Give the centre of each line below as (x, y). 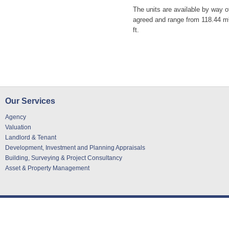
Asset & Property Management (47, 168)
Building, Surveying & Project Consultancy (64, 158)
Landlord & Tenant (31, 138)
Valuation (18, 127)
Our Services (30, 101)
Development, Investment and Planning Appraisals (75, 148)
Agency (16, 117)
